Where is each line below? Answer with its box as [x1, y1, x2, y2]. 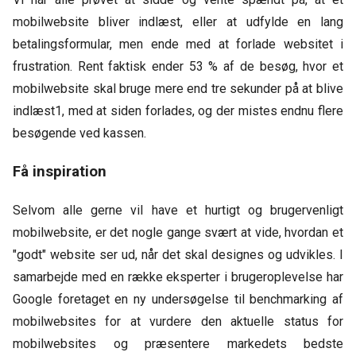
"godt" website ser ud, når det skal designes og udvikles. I [13, 247, 343, 262]
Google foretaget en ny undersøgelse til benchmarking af [13, 292, 343, 307]
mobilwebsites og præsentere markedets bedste [13, 336, 343, 351]
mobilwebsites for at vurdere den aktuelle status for [13, 314, 343, 329]
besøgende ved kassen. [13, 126, 149, 141]
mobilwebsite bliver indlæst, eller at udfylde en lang [13, 14, 343, 29]
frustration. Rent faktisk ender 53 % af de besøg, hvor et [13, 59, 343, 74]
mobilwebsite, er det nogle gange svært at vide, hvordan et [13, 225, 343, 240]
